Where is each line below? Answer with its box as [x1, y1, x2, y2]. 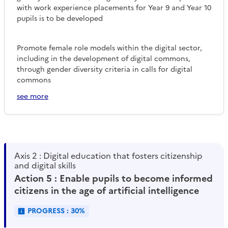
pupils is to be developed [17, 13, 103, 24]
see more [17, 91, 48, 102]
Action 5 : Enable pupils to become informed [14, 172, 213, 186]
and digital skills [14, 159, 76, 172]
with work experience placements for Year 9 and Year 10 [17, 3, 211, 14]
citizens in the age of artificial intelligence [14, 184, 199, 198]
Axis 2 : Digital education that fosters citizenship [14, 150, 203, 162]
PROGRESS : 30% [27, 206, 85, 217]
